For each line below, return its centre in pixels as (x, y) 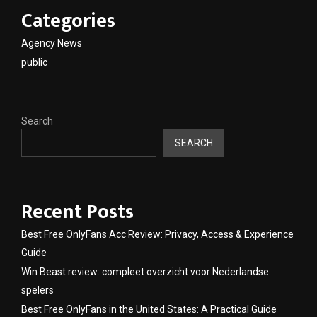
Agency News (52, 44)
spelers (38, 290)
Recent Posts (77, 212)
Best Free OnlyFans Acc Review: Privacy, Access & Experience (157, 235)
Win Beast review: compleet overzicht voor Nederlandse (145, 272)
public (34, 63)
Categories (68, 21)
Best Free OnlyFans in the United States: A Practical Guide (149, 310)
